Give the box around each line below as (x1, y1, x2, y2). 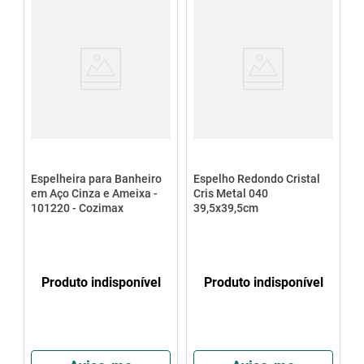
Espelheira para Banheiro (30, 171, 162, 185)
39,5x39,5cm (193, 201, 258, 214)
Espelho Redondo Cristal (193, 171, 320, 185)
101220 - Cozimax (30, 201, 123, 214)
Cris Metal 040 (193, 186, 268, 200)
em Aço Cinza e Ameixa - (30, 186, 158, 200)
